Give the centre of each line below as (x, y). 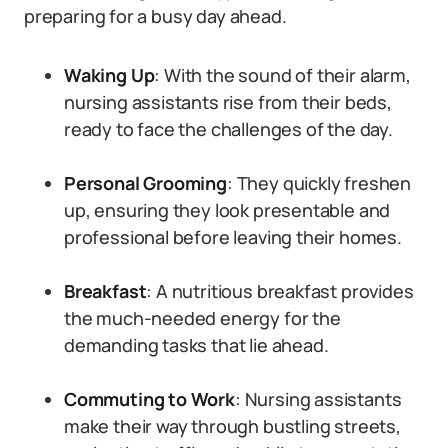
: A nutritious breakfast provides (280, 291)
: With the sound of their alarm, (282, 75)
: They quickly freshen (318, 183)
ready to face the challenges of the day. (228, 129)
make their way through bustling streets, (232, 426)
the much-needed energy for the (202, 318)
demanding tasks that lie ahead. (196, 345)
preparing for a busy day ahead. (155, 16)
